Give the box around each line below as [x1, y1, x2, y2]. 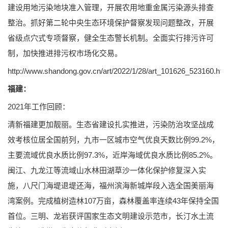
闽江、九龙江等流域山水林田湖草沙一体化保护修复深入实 [8, 165, 206, 175]
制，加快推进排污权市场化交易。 [8, 48, 122, 58]
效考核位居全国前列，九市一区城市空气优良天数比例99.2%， [8, 135, 219, 144]
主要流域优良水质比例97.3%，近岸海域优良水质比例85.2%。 [8, 150, 217, 159]
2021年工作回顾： [8, 102, 70, 111]
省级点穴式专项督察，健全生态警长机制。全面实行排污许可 [8, 33, 214, 42]
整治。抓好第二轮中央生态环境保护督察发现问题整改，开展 [8, 18, 214, 27]
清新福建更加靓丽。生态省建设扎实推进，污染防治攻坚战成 [8, 120, 214, 129]
